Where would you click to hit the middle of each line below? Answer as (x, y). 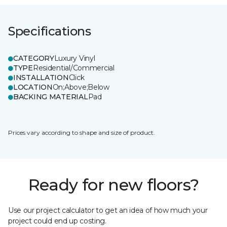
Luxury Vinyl (74, 58)
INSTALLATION (41, 78)
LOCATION (33, 87)
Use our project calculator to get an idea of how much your (108, 210)
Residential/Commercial (73, 68)
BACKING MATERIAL (51, 97)
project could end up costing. (57, 221)
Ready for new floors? (113, 185)
